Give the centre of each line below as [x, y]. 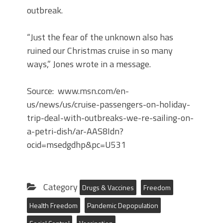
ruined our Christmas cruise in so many [100, 51]
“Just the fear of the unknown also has [100, 37]
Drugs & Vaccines [108, 187]
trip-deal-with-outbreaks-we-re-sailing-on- [110, 118]
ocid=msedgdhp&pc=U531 [76, 145]
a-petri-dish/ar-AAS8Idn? [75, 131]
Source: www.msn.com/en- [78, 91]
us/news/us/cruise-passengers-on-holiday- [109, 104]
